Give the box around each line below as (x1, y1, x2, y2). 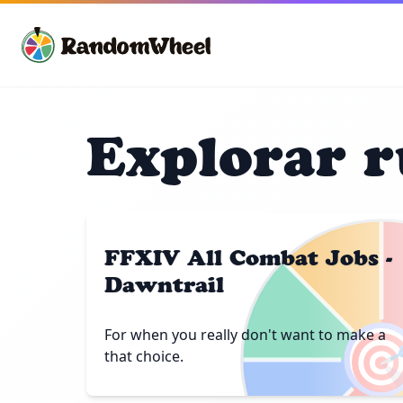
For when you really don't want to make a (104, 325, 386, 345)
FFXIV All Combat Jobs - (104, 245, 392, 271)
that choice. (104, 346, 184, 366)
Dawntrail (104, 272, 224, 298)
